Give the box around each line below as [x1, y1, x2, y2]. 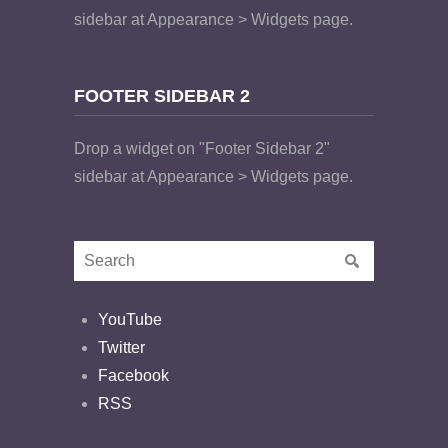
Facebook [98, 366, 169, 384]
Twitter [98, 338, 145, 356]
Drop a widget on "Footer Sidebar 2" [74, 139, 330, 157]
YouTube [98, 310, 162, 328]
